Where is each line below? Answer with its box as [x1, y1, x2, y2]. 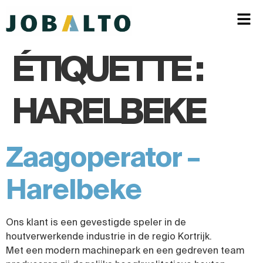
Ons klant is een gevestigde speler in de [6, 217, 186, 228]
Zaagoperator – [6, 141, 200, 173]
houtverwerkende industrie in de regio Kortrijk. [6, 231, 212, 242]
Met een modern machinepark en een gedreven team [6, 245, 244, 256]
